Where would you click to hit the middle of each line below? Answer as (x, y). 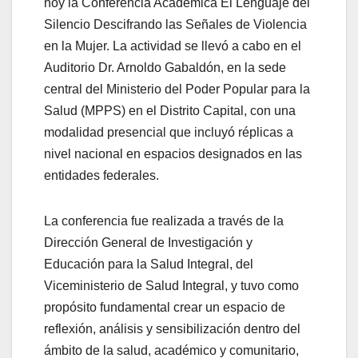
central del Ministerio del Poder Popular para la (177, 89)
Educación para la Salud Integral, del (149, 264)
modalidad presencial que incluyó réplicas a (169, 132)
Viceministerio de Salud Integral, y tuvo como (171, 285)
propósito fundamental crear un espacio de (165, 307)
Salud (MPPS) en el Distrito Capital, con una (170, 110)
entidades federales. (101, 175)
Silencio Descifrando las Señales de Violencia (175, 24)
